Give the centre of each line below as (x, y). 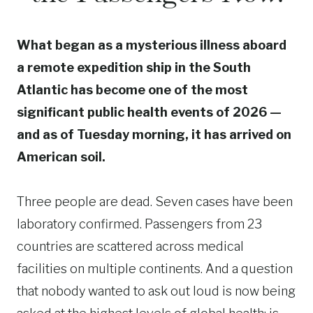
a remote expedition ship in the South (134, 67)
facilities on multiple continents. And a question (155, 269)
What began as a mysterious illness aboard (152, 45)
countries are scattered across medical (130, 246)
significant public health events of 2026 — (149, 112)
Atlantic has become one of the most (132, 90)
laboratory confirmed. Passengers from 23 (139, 224)
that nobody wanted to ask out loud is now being (156, 291)
